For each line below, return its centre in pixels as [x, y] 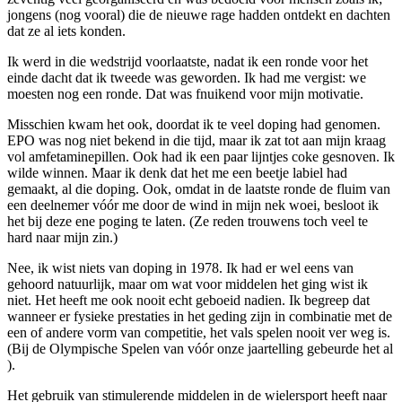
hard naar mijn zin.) [62, 237]
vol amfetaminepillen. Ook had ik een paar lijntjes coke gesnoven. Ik [201, 156]
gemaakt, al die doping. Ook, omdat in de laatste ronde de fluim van [199, 188]
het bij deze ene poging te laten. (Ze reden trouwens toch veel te [188, 221]
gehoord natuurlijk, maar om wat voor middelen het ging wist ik [188, 284]
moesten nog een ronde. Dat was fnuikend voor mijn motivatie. [185, 93]
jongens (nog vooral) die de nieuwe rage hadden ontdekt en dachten [199, 14]
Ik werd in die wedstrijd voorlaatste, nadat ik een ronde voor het [188, 61]
